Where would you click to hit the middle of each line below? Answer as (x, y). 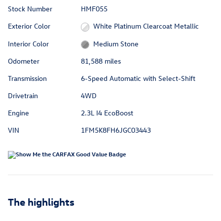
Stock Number (30, 9)
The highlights (41, 202)
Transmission (27, 78)
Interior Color (28, 43)
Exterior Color (29, 26)
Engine (18, 113)
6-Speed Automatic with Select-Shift (138, 78)
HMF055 (94, 9)
